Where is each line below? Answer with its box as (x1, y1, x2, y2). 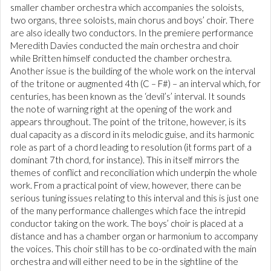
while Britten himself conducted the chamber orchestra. (10, 53, 232, 64)
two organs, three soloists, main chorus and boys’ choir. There (10, 15, 254, 26)
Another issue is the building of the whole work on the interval (10, 65, 255, 77)
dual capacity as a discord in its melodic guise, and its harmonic (10, 129, 254, 140)
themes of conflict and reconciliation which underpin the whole (10, 167, 257, 178)
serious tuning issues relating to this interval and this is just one (10, 192, 259, 204)
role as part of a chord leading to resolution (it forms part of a (10, 142, 252, 153)
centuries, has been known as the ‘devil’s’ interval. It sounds (10, 91, 246, 102)
